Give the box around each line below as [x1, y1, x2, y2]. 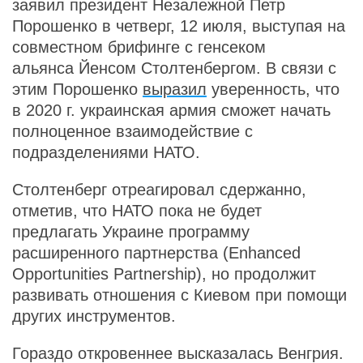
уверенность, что [207, 80, 340, 98]
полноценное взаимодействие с [12, 122, 253, 140]
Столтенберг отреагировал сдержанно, [12, 181, 306, 199]
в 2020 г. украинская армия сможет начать [12, 101, 331, 119]
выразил [143, 80, 207, 98]
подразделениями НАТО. [12, 143, 200, 161]
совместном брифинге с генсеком [12, 38, 266, 56]
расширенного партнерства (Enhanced [12, 244, 301, 262]
